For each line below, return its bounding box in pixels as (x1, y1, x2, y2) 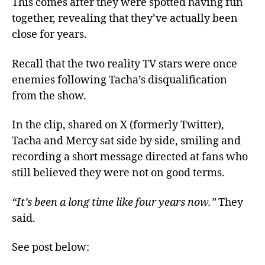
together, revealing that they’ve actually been (12, 12, 238, 25)
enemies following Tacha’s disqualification (12, 73, 227, 87)
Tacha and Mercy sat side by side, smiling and (12, 134, 241, 148)
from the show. (12, 89, 86, 103)
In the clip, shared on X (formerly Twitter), (12, 118, 224, 132)
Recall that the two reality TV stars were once (12, 57, 237, 71)
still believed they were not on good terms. (12, 166, 225, 180)
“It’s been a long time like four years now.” (12, 195, 218, 209)
